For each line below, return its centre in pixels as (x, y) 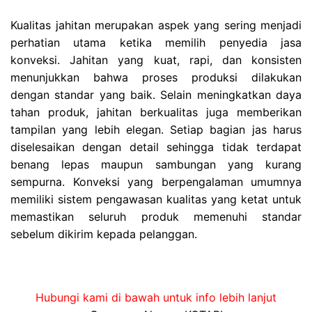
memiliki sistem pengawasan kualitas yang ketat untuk (156, 200)
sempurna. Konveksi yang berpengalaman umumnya (156, 182)
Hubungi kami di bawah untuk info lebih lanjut (156, 298)
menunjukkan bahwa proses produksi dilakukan (156, 78)
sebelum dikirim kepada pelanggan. (104, 234)
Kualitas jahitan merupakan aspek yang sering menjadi (156, 25)
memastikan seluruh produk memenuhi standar (156, 217)
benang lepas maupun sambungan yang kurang (156, 165)
